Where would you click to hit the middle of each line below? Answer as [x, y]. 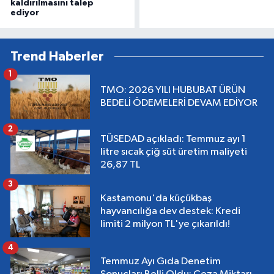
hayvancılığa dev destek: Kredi [170, 211]
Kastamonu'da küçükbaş [156, 198]
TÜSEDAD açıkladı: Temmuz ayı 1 [173, 139]
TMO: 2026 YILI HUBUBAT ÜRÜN [173, 91]
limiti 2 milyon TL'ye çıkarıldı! [165, 224]
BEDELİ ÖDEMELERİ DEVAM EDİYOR [179, 103]
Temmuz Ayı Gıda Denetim [161, 262]
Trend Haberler [57, 56]
